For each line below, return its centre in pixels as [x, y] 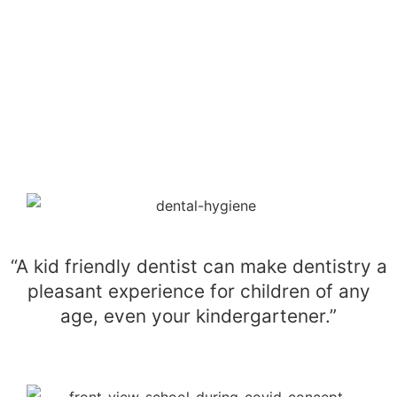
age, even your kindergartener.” [198, 316]
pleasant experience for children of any [198, 292]
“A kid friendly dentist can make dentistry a [198, 267]
